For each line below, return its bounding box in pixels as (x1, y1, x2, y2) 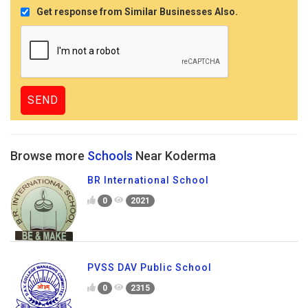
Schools (87, 148, 133, 163)
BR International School (87, 175, 209, 186)
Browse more (10, 148, 87, 163)
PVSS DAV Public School (87, 262, 212, 274)
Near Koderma (133, 148, 216, 163)
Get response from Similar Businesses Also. (36, 6, 238, 17)
